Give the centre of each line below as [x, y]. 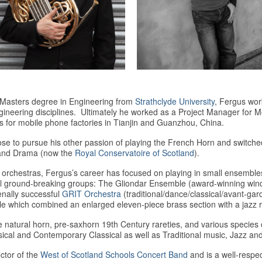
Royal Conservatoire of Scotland [135, 153]
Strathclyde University [175, 101]
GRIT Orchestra [92, 194]
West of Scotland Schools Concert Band [114, 255]
